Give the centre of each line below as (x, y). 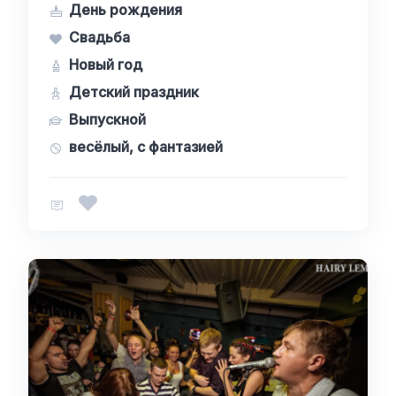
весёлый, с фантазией (146, 147)
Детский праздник (134, 92)
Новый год (106, 65)
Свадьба (99, 37)
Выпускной (107, 119)
